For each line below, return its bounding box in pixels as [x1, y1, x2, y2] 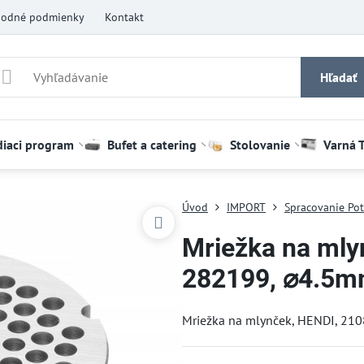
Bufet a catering [106, 136, 197, 153]
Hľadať [319, 69, 357, 85]
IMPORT [226, 200, 266, 214]
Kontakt [104, 9, 144, 24]
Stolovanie [229, 136, 290, 153]
